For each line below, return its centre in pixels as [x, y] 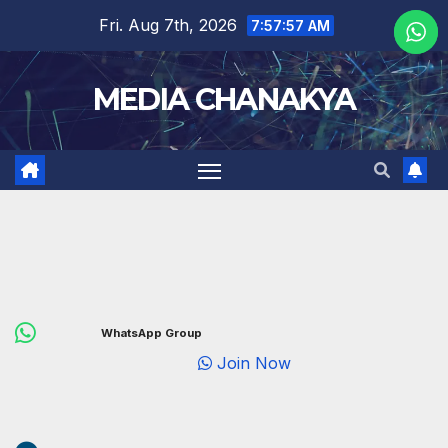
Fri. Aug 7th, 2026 [170, 25]
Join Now [273, 363]
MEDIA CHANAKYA [224, 99]
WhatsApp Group [151, 333]
